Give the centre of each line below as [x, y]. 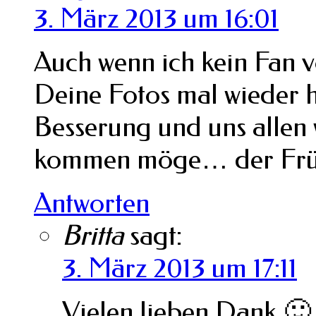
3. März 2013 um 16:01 [156, 18]
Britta [93, 235]
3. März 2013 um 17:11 [180, 268]
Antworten [92, 203]
